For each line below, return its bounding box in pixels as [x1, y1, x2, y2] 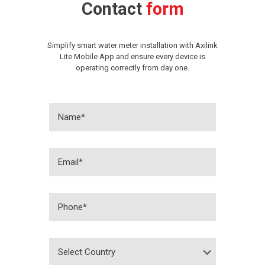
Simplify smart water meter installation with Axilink [47, 41, 218, 50]
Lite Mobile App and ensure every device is [60, 52, 205, 62]
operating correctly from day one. [76, 63, 189, 73]
